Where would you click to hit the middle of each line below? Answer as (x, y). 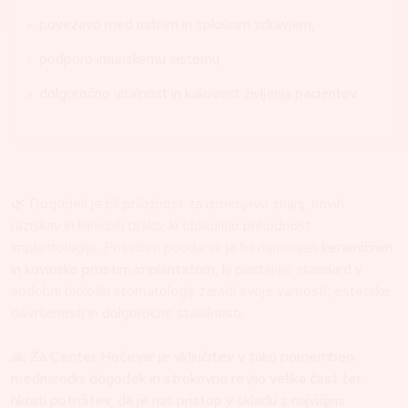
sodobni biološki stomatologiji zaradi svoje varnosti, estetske (200, 291)
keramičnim (357, 248)
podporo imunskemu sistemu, (131, 59)
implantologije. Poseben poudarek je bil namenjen (166, 248)
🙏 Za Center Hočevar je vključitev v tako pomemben (183, 357)
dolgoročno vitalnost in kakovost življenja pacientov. (199, 94)
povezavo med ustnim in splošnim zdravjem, (177, 25)
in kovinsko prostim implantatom (113, 270)
